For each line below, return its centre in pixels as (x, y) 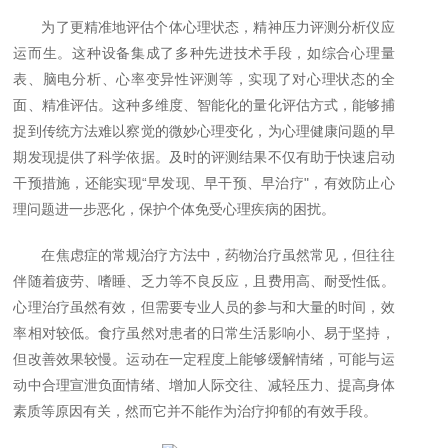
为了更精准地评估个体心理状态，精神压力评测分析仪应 (218, 27)
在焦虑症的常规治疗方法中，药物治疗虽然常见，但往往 (218, 255)
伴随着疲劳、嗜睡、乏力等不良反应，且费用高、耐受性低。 (204, 281)
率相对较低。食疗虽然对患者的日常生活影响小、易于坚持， (204, 333)
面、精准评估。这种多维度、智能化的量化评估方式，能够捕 (204, 105)
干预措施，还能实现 (77, 183)
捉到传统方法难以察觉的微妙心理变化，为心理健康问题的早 (204, 131)
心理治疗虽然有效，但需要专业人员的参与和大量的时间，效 (204, 307)
